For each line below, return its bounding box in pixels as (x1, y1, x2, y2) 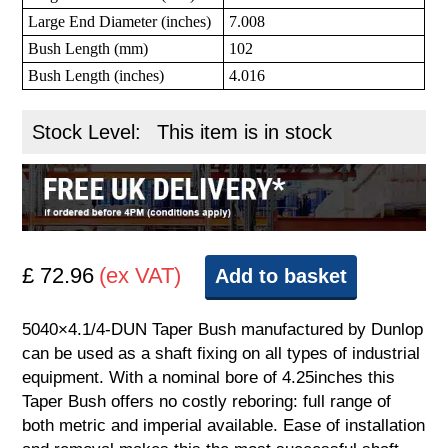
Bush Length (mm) (28, 40, 149, 58)
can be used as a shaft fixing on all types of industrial (22, 344, 421, 364)
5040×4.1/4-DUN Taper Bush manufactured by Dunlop (22, 320, 424, 340)
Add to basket (215, 265, 348, 288)
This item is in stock (157, 121, 333, 144)
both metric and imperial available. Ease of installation (22, 416, 426, 436)
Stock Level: (32, 121, 148, 144)
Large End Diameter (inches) (28, 13, 212, 31)
